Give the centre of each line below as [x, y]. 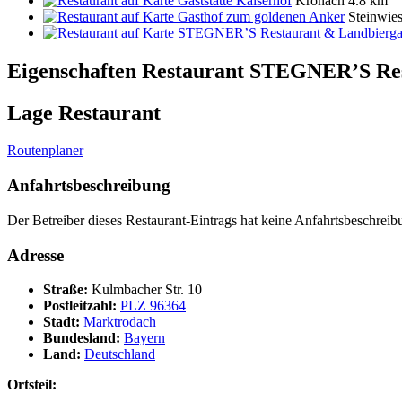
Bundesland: [83, 338]
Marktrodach [120, 322]
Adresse [35, 255]
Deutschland [120, 354]
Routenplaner [45, 151]
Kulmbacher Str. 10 [147, 290]
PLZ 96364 [153, 306]
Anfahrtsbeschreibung [89, 186]
